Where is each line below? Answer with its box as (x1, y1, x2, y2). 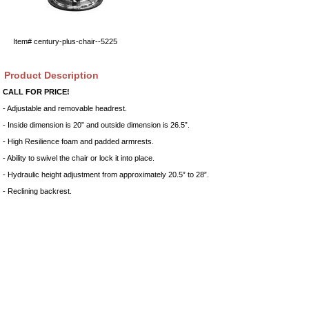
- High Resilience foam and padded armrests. (3, 137, 154, 146)
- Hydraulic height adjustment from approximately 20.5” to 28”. (3, 170, 209, 179)
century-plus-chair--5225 (34, 37, 117, 46)
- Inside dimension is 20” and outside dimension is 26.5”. (3, 120, 190, 129)
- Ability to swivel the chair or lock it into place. (3, 153, 154, 162)
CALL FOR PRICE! (3, 87, 70, 96)
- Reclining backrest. (3, 186, 72, 195)
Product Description (4, 69, 99, 81)
